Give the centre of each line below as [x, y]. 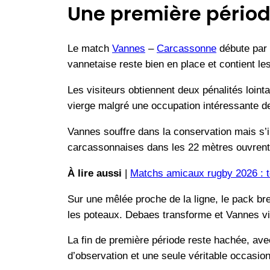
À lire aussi [95, 173]
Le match [90, 49]
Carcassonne [187, 49]
